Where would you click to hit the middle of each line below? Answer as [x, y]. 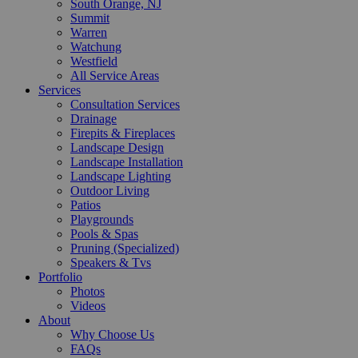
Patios [86, 205]
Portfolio [60, 277]
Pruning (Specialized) [125, 249]
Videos [88, 306]
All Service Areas [115, 76]
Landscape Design [117, 148]
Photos [88, 292]
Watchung [96, 47]
